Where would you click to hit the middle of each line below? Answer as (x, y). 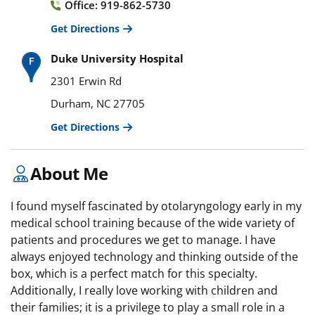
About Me (69, 173)
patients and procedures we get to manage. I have (143, 239)
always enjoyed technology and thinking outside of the (154, 256)
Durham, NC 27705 (98, 103)
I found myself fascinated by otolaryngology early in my (156, 206)
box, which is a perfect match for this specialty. (134, 273)
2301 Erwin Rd (86, 81)
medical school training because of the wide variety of (153, 223)
